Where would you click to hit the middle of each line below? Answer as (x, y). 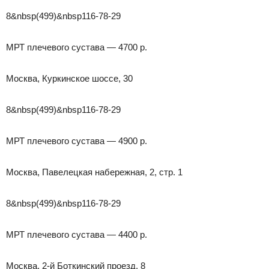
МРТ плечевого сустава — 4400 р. (77, 234)
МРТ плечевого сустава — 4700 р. (77, 47)
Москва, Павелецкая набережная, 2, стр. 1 (94, 172)
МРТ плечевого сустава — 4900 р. (77, 141)
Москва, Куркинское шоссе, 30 (69, 78)
